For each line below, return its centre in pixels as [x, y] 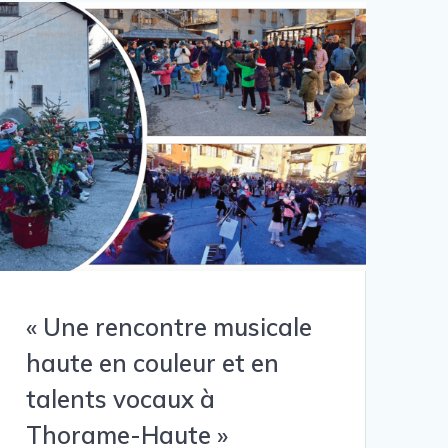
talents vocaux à [120, 399]
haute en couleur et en [152, 363]
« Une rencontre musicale [168, 327]
